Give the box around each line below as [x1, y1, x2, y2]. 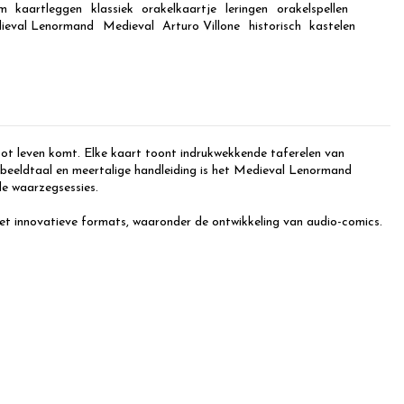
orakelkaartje [142, 3, 217, 17]
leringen [225, 3, 268, 17]
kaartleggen [15, 3, 83, 17]
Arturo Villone [162, 20, 241, 34]
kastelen [309, 20, 356, 34]
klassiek [90, 3, 133, 17]
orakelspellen [276, 3, 348, 17]
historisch [248, 20, 301, 34]
